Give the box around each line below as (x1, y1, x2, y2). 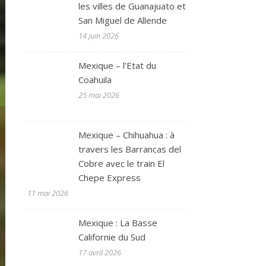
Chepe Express (78, 171, 141, 183)
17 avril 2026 (78, 246, 122, 258)
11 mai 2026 (27, 187, 68, 198)
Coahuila (78, 74, 112, 85)
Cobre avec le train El (78, 157, 165, 169)
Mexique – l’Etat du (78, 59, 157, 71)
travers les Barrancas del (78, 142, 182, 155)
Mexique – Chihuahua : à (78, 128, 175, 141)
